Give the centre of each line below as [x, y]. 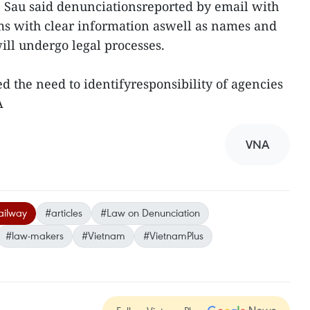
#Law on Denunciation [150, 212]
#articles [64, 212]
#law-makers [35, 235]
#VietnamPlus [173, 235]
